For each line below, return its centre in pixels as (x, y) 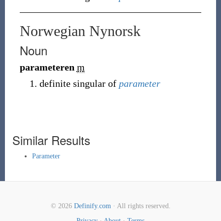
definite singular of (79, 83)
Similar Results (51, 140)
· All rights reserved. (141, 206)
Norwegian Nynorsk (80, 31)
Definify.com (92, 206)
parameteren (47, 67)
